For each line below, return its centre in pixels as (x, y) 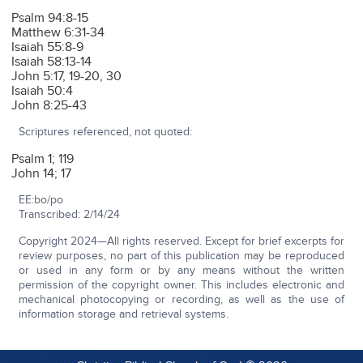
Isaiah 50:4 (43, 91)
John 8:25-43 (49, 106)
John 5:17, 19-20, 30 (67, 77)
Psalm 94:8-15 (50, 18)
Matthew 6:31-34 (58, 33)
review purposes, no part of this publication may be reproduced (181, 256)
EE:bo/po (41, 200)
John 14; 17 (42, 174)
